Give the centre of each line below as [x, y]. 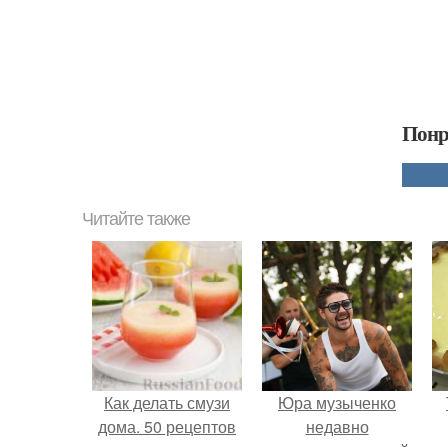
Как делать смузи [167, 402]
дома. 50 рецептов [167, 426]
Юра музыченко [337, 402]
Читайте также [136, 219]
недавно [337, 426]
